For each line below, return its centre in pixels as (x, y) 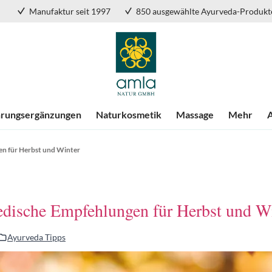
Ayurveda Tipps (36, 237)
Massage (195, 114)
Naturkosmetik (129, 114)
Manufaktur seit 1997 (70, 11)
